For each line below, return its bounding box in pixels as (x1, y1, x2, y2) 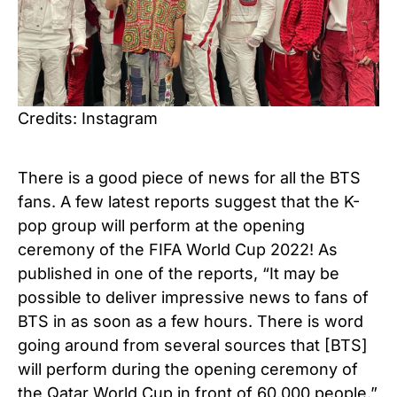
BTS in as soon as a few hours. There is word (18, 311, 363, 331)
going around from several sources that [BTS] (18, 335, 368, 354)
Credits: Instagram (18, 108, 158, 128)
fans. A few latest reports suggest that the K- (18, 191, 360, 211)
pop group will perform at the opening (18, 215, 305, 235)
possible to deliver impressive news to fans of (18, 287, 369, 307)
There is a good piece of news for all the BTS (18, 167, 361, 187)
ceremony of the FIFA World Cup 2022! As (18, 239, 338, 259)
